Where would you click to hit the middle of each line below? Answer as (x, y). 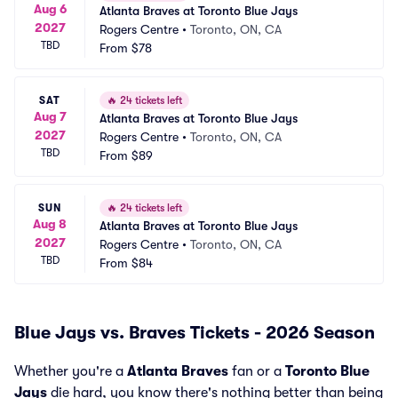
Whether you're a (71, 371)
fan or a (257, 371)
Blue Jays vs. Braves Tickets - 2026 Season (195, 333)
